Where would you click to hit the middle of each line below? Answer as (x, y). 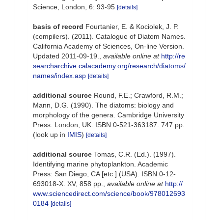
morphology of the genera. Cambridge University (109, 115)
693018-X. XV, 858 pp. (68, 184)
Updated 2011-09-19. (66, 56)
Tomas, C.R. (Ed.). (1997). (135, 154)
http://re (173, 56)
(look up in (50, 135)
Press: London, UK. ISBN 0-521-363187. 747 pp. (109, 125)
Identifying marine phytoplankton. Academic (100, 164)
